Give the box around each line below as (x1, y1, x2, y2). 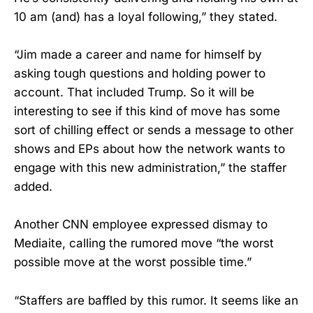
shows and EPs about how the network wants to (14, 142, 285, 156)
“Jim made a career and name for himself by (14, 48, 262, 62)
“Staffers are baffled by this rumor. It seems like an (14, 293, 298, 307)
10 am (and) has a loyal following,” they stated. (14, 9, 277, 24)
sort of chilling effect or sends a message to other (14, 123, 293, 138)
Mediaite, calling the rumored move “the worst (14, 236, 274, 251)
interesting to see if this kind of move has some (14, 104, 280, 119)
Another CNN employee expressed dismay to (14, 217, 268, 232)
